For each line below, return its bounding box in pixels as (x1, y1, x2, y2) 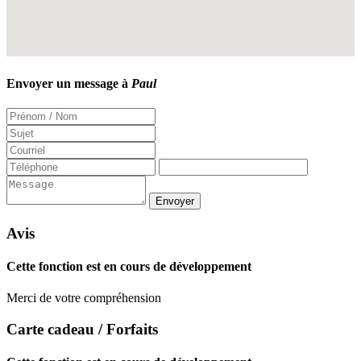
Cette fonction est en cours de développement (6, 259, 251, 274)
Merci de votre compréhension (6, 291, 161, 305)
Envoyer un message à (6, 76, 131, 90)
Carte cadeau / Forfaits (6, 321, 158, 338)
